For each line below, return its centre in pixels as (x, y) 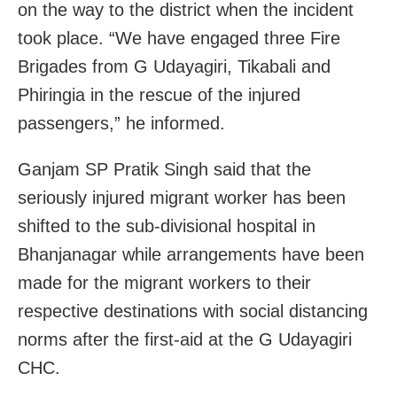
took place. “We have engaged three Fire (179, 38)
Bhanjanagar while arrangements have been (191, 254)
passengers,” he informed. (121, 123)
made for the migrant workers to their (164, 282)
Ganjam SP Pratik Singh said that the (164, 169)
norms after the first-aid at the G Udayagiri (185, 339)
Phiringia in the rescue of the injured (159, 94)
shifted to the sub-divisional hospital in (167, 226)
